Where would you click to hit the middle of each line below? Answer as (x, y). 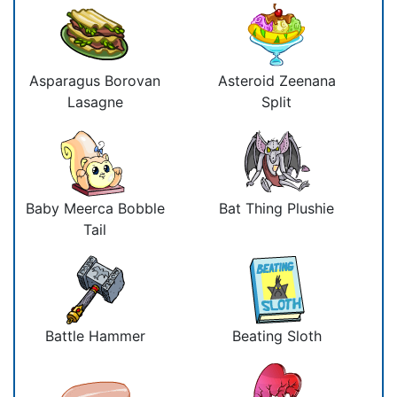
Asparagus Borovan (95, 80)
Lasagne (95, 101)
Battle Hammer (95, 335)
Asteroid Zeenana (276, 80)
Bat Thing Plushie (276, 208)
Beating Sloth (276, 335)
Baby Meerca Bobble (95, 208)
